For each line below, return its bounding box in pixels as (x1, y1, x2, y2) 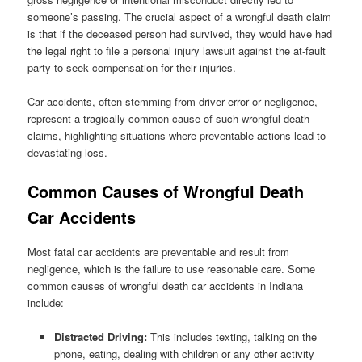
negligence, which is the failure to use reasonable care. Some (27, 260, 316, 276)
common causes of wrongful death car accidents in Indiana (27, 277, 304, 293)
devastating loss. (27, 145, 108, 161)
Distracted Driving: (53, 328, 147, 344)
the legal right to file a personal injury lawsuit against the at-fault (27, 43, 326, 59)
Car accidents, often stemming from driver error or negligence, (27, 94, 318, 110)
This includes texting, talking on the (146, 328, 317, 344)
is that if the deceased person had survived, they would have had (27, 26, 333, 42)
